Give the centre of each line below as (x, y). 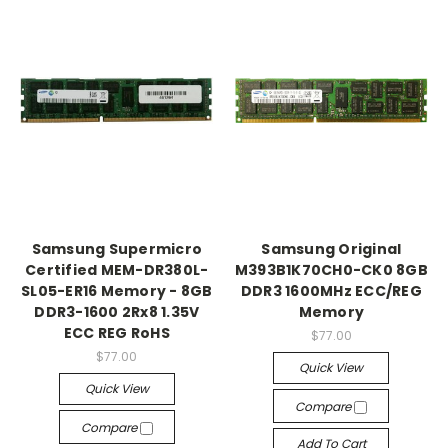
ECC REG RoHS (116, 333)
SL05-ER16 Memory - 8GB (117, 291)
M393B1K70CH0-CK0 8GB (331, 270)
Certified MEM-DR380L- (117, 270)
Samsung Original (331, 249)
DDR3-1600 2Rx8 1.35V (117, 312)
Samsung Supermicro (116, 249)
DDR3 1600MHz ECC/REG (331, 291)
